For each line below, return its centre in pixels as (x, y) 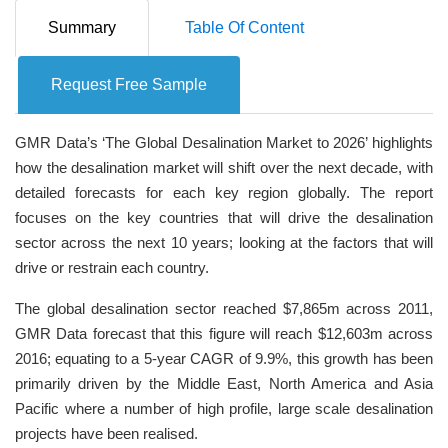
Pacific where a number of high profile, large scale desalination (224, 409)
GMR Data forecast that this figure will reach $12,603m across (224, 334)
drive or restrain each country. (112, 268)
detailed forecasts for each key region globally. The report (224, 193)
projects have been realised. (106, 434)
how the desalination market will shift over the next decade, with (224, 168)
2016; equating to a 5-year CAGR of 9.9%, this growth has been (224, 359)
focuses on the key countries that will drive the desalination (224, 218)
